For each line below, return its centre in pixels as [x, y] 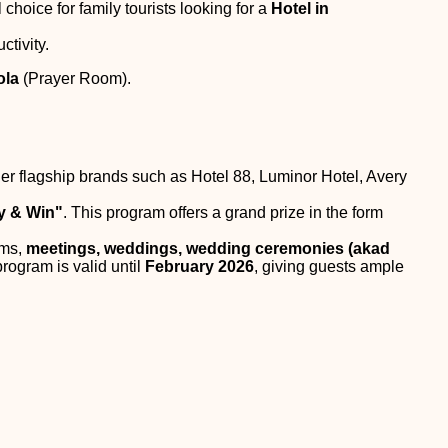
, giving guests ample [329, 266]
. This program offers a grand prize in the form [223, 212]
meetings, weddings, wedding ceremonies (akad [208, 248]
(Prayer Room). [75, 78]
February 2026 [199, 266]
